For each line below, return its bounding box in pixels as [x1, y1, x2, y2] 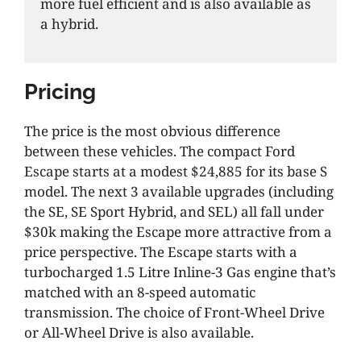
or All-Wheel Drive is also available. [24, 322, 254, 342]
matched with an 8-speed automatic [24, 282, 255, 301]
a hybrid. [40, 15, 98, 34]
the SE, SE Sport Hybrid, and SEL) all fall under [24, 201, 324, 221]
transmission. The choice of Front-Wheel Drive [24, 302, 325, 322]
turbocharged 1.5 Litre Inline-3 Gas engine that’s [24, 262, 336, 281]
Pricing [24, 78, 96, 104]
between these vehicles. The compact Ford [24, 141, 295, 160]
